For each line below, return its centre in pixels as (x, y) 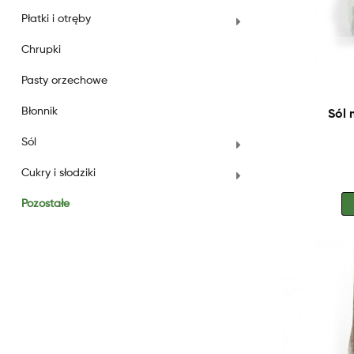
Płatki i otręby (56, 19)
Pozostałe (45, 204)
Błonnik (40, 111)
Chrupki (41, 50)
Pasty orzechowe (64, 81)
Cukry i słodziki (58, 173)
